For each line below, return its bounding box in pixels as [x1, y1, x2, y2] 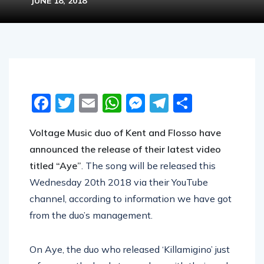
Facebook [51, 91, 137, 115]
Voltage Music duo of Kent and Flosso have [29, 127, 221, 139]
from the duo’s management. [29, 209, 153, 222]
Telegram [169, 91, 253, 115]
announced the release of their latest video [29, 143, 221, 156]
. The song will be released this [81, 160, 216, 172]
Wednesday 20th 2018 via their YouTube [29, 176, 208, 189]
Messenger [145, 91, 242, 115]
